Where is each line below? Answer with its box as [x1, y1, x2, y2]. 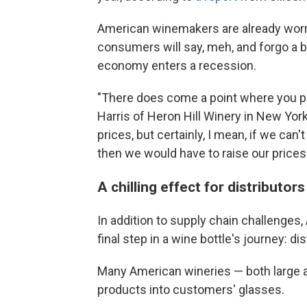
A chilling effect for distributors [97, 178, 305, 195]
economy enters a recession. [97, 58, 256, 73]
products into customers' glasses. [97, 282, 284, 297]
